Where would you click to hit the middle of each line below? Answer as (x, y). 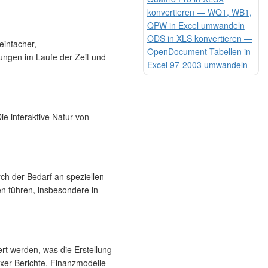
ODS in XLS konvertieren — (200, 38)
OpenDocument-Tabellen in (199, 51)
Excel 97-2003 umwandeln (197, 64)
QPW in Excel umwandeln (196, 25)
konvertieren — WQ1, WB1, (199, 12)
